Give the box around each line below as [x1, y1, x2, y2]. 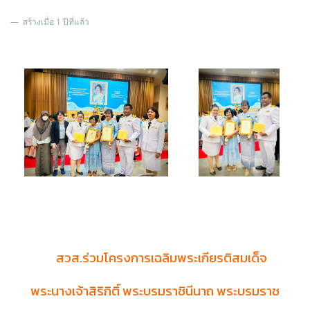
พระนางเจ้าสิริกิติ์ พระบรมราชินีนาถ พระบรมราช [30, 281, 280, 301]
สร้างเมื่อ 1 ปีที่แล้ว [21, 16, 89, 28]
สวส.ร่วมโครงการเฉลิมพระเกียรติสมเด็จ [55, 248, 267, 268]
